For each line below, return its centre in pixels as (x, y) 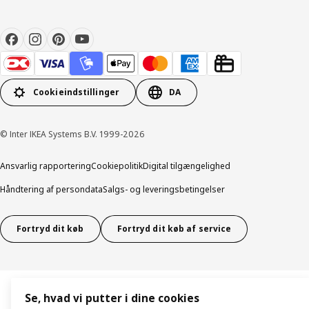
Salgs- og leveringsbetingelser (164, 189)
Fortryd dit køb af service (174, 229)
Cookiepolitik (117, 166)
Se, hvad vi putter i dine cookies (112, 299)
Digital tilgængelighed (187, 166)
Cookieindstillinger (77, 92)
